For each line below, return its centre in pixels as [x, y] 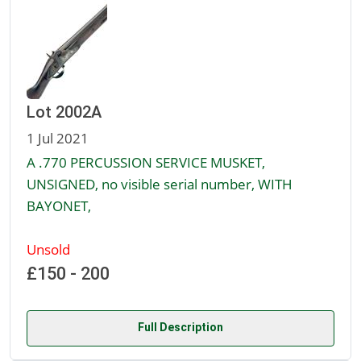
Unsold [48, 249]
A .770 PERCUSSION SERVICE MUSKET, [146, 162]
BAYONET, [59, 206]
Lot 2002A [64, 112]
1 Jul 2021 [58, 138]
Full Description [180, 328]
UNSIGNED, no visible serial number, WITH [160, 184]
